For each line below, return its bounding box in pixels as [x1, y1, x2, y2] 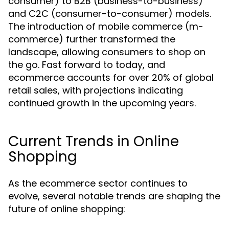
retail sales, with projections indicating [8, 84, 183, 97]
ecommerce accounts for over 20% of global [8, 71, 214, 84]
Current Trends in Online [8, 131, 179, 151]
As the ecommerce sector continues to [8, 177, 188, 190]
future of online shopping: [8, 202, 125, 215]
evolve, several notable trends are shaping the [8, 190, 220, 202]
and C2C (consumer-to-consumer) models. [8, 7, 211, 20]
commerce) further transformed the [8, 33, 175, 45]
